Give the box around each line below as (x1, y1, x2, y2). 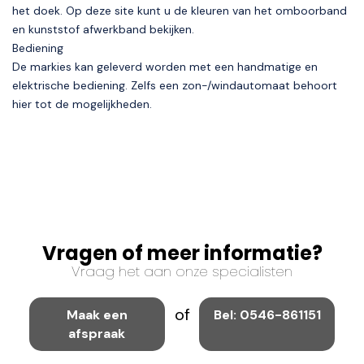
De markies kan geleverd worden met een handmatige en (12, 59, 318, 74)
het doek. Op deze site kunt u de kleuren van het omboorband (12, 3, 347, 18)
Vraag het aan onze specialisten (71, 262, 292, 281)
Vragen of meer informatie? (41, 240, 323, 266)
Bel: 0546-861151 (214, 306, 322, 323)
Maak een (66, 306, 128, 323)
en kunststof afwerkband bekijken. (12, 22, 194, 37)
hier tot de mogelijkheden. (12, 97, 152, 111)
